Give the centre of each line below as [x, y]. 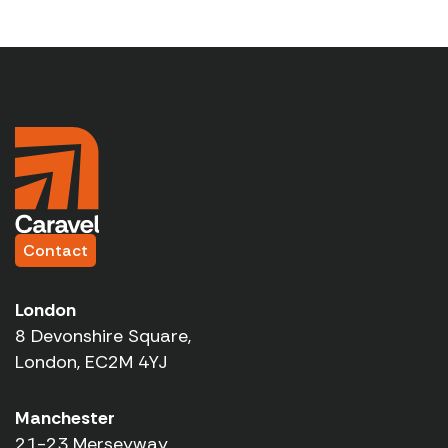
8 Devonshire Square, [103, 336]
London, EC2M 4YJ [91, 362]
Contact [55, 251]
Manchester [65, 418]
